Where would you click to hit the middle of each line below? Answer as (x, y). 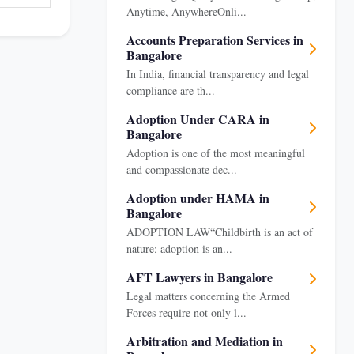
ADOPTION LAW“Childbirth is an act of (220, 232)
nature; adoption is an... (179, 249)
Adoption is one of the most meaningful (216, 153)
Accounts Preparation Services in (215, 40)
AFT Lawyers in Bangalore (200, 277)
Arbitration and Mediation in (205, 341)
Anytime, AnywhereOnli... (186, 11)
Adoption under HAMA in (198, 198)
